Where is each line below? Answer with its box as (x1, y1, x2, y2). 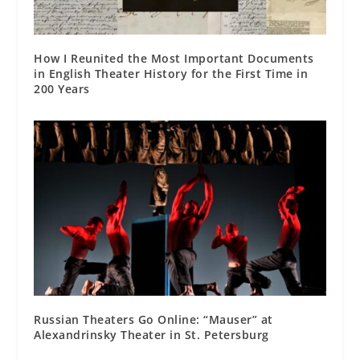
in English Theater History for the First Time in (34, 66, 309, 82)
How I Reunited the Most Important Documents (34, 51, 314, 67)
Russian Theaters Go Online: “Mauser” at (34, 311, 273, 327)
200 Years (34, 81, 90, 97)
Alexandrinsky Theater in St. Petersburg (34, 326, 269, 342)
